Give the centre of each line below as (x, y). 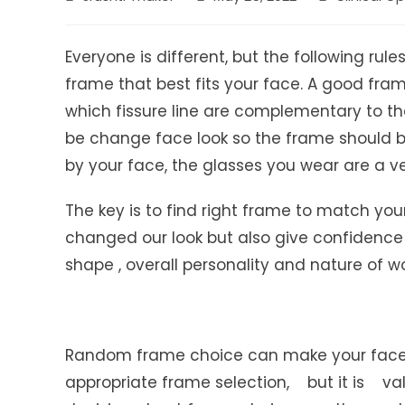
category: (348, 15)
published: (227, 15)
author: (87, 15)
